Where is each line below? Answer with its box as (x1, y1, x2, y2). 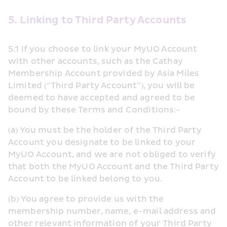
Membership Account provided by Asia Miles (8, 68, 200, 79)
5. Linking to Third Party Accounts (8, 14, 187, 26)
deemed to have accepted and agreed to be (8, 93, 196, 103)
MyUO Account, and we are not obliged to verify (8, 149, 216, 160)
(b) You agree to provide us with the (8, 194, 164, 204)
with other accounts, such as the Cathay (8, 56, 183, 66)
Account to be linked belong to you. (8, 174, 163, 184)
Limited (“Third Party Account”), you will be (8, 81, 195, 91)
